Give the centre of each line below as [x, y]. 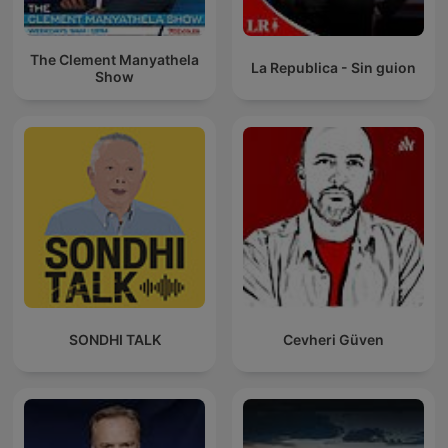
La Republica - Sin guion [333, 68]
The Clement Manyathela [114, 59]
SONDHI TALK [114, 340]
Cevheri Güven [333, 340]
